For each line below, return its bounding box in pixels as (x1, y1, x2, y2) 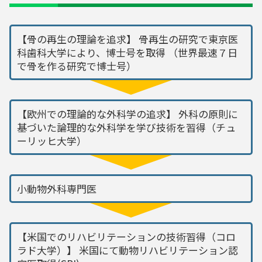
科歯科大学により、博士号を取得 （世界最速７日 (17, 44, 237, 60)
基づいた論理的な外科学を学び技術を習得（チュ (17, 119, 236, 135)
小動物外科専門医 (17, 181, 96, 196)
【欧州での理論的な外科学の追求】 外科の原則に (17, 106, 238, 121)
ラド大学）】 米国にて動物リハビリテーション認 (17, 242, 238, 257)
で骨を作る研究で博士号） (17, 58, 136, 73)
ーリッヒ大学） (17, 133, 87, 148)
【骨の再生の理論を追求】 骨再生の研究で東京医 (17, 31, 238, 46)
